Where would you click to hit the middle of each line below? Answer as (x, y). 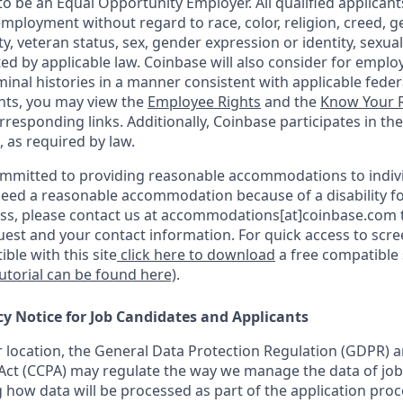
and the (291, 102)
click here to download (196, 255)
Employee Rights (204, 102)
